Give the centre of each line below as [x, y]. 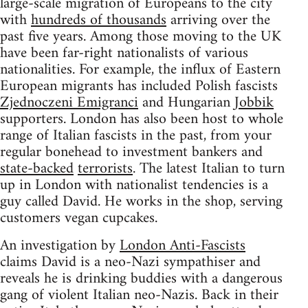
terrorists [105, 168]
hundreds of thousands [99, 20]
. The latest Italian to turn [209, 168]
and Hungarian [186, 102]
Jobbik [254, 102]
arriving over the [218, 20]
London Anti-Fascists [183, 245]
